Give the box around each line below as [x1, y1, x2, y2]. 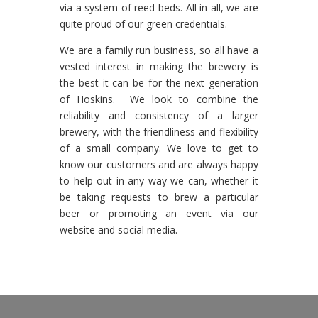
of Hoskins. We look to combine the [60, 92, 258, 106]
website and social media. [60, 223, 177, 236]
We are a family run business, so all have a [60, 43, 258, 57]
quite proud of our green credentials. [60, 17, 227, 31]
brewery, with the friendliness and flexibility [60, 125, 258, 138]
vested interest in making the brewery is [60, 60, 258, 73]
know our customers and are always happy [60, 158, 258, 171]
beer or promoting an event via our [60, 207, 258, 220]
